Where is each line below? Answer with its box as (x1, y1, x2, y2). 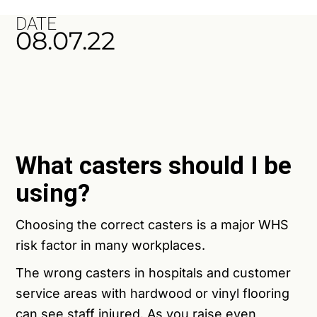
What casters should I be (16, 151, 292, 181)
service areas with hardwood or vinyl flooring (16, 286, 290, 301)
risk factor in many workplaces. (16, 238, 209, 253)
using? (16, 179, 91, 209)
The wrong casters (16, 265, 132, 281)
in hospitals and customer (131, 265, 292, 281)
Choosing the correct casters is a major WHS (16, 217, 289, 233)
